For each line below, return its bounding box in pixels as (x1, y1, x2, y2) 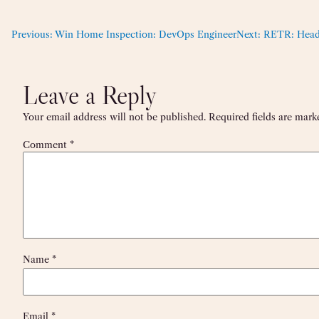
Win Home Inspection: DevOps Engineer (55, 28, 236, 40)
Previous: (11, 28, 53, 40)
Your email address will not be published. (23, 110, 206, 122)
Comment (23, 138, 70, 150)
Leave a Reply (23, 78, 157, 111)
